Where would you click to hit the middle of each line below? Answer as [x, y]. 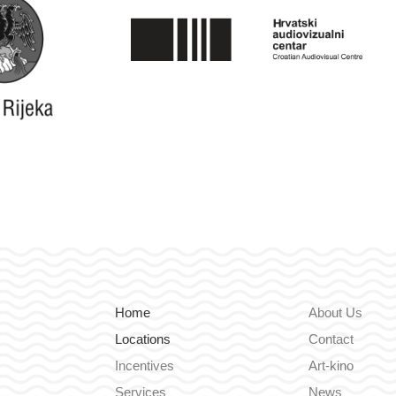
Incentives [144, 366]
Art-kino [331, 366]
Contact [331, 339]
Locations [142, 339]
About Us [335, 313]
